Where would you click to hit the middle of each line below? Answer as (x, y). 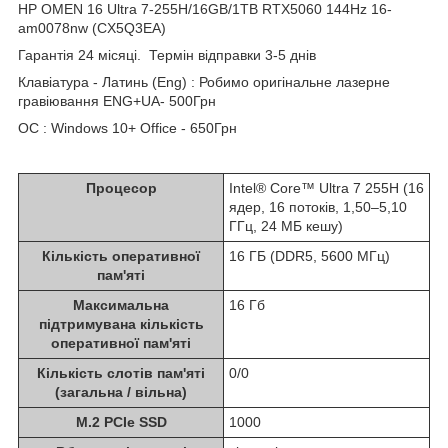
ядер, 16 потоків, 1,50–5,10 (318, 206)
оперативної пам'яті (121, 342)
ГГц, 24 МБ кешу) (286, 225)
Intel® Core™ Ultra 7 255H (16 (326, 187)
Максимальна (121, 304)
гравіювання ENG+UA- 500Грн (117, 100)
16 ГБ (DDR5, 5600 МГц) (309, 255)
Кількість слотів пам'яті (121, 372)
